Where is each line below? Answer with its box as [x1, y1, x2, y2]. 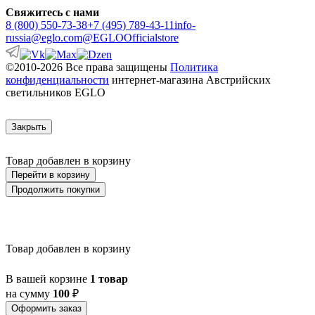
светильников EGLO [6, 86, 105, 98]
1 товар [90, 273, 128, 285]
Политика [170, 61, 218, 73]
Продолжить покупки [11, 184, 100, 195]
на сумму [6, 288, 53, 300]
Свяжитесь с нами [6, 6, 99, 18]
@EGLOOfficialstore [82, 32, 179, 44]
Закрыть [11, 122, 46, 132]
